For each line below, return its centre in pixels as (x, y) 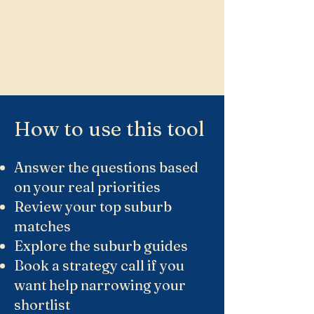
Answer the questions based (106, 167)
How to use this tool (109, 129)
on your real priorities (87, 187)
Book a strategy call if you (99, 265)
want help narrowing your (100, 285)
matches (42, 226)
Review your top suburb (93, 206)
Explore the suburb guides (101, 246)
